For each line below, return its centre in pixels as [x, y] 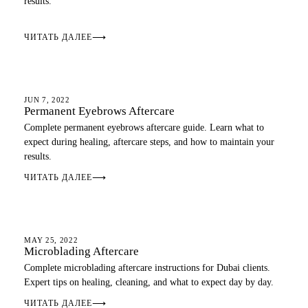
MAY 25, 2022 [51, 240]
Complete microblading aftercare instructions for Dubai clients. [147, 268]
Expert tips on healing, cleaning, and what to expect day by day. [149, 282]
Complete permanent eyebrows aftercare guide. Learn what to [144, 128]
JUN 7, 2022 [47, 100]
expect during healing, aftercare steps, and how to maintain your [150, 142]
